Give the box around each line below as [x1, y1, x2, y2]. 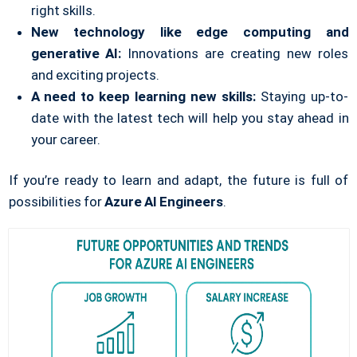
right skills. [30, 2, 96, 18]
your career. [30, 131, 100, 147]
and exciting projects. [30, 66, 159, 83]
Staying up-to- [256, 88, 349, 104]
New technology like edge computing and [30, 23, 349, 40]
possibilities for [8, 193, 104, 210]
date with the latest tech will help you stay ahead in [30, 109, 349, 126]
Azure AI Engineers [104, 193, 224, 210]
